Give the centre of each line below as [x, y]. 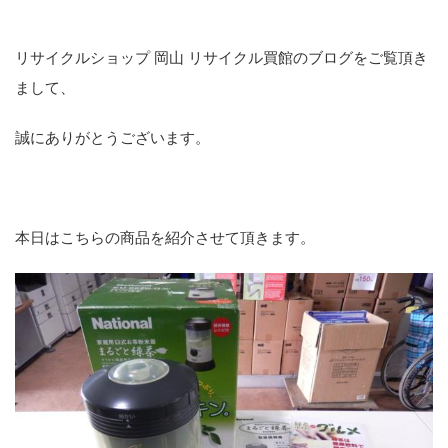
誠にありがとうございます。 [112, 137]
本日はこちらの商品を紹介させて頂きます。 [165, 237]
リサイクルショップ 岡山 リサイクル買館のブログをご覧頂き [221, 57]
